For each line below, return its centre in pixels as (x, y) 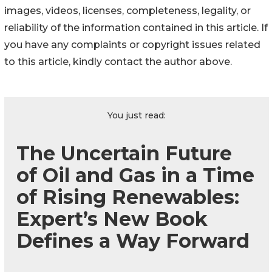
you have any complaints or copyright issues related (132, 45)
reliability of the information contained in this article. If (136, 28)
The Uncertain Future (124, 154)
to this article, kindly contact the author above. (118, 62)
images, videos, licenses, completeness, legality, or (127, 11)
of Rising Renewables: (128, 197)
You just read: (137, 116)
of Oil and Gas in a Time (135, 175)
